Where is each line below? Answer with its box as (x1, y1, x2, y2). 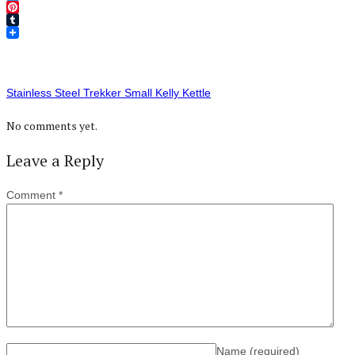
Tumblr (6, 24, 50, 41)
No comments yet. (6, 118, 97, 134)
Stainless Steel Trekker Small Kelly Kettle (6, 86, 211, 99)
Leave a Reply (6, 149, 104, 171)
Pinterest (6, 11, 60, 29)
